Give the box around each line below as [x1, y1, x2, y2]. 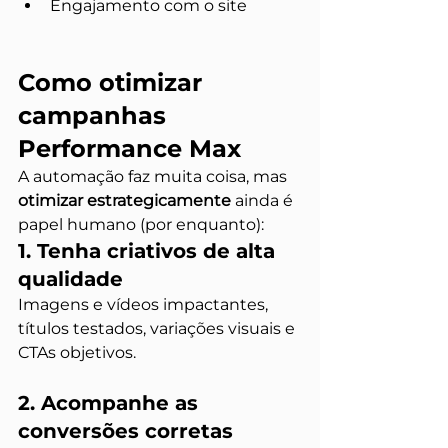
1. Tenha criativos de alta [18, 239, 281, 263]
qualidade [18, 267, 123, 291]
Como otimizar [18, 68, 209, 97]
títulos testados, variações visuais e [18, 319, 299, 338]
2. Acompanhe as [18, 391, 204, 415]
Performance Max [18, 134, 241, 163]
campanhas [18, 101, 173, 130]
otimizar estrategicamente [18, 191, 231, 210]
